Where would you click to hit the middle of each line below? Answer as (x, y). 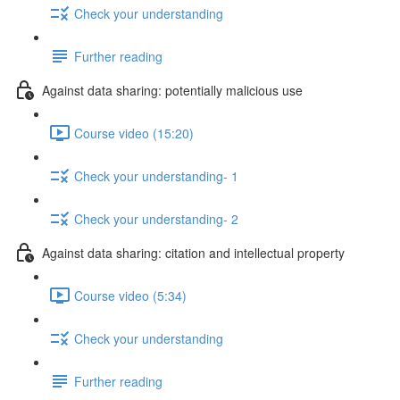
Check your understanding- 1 (156, 175)
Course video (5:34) (130, 295)
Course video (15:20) (134, 133)
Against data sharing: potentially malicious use (172, 90)
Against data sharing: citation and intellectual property (193, 252)
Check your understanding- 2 (156, 218)
